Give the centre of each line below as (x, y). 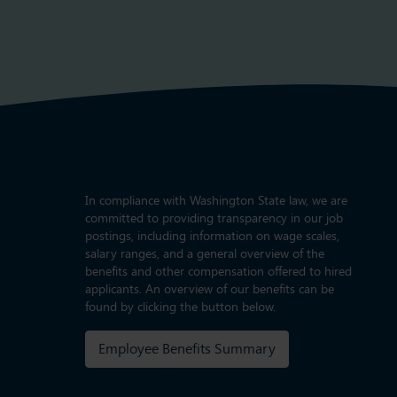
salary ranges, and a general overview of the (205, 254)
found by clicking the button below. (180, 307)
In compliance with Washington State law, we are (216, 201)
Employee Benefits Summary (187, 349)
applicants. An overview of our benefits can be (210, 289)
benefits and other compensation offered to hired (218, 272)
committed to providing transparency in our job (214, 218)
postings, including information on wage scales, (212, 236)
